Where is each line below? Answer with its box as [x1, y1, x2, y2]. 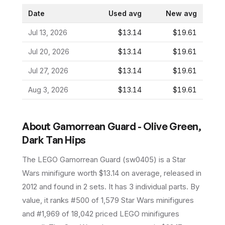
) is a [154, 155, 172, 164]
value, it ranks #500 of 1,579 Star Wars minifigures [22, 195, 194, 205]
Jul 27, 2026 [28, 66, 68, 75]
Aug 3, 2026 [28, 85, 68, 94]
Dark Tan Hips [22, 134, 86, 146]
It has [108, 182, 129, 191]
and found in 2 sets [37, 182, 104, 191]
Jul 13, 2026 [28, 28, 67, 37]
